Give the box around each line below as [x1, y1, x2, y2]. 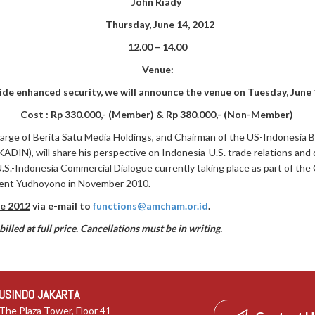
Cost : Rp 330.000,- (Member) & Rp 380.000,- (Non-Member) [20, 108, 293, 120]
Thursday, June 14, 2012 [105, 18, 214, 30]
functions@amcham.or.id [93, 200, 208, 212]
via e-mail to [30, 200, 93, 212]
